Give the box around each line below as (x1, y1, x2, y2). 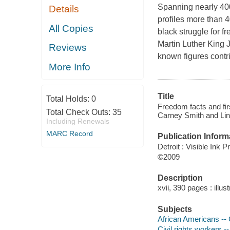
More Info (49, 61, 91, 72)
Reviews (49, 42, 87, 53)
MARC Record (46, 129, 93, 138)
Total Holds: (46, 94, 91, 104)
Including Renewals (46, 117, 109, 126)
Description (157, 173, 203, 182)
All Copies (49, 23, 94, 34)
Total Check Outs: (46, 108, 112, 117)
